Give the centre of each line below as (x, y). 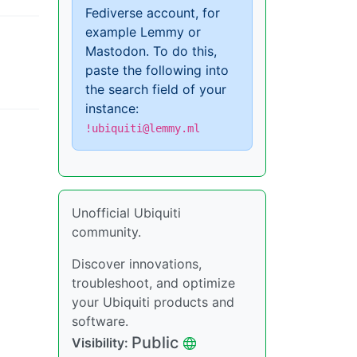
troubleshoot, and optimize (153, 283)
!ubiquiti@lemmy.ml (143, 128)
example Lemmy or (143, 32)
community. (106, 232)
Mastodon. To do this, (151, 51)
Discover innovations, (137, 264)
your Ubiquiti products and (153, 302)
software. (100, 321)
